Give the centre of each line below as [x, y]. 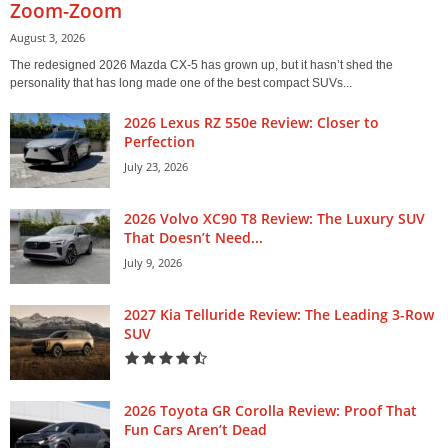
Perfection [159, 142]
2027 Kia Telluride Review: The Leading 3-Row [279, 315]
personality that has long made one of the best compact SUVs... [181, 83]
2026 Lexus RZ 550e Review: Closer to [251, 123]
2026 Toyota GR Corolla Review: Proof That [270, 411]
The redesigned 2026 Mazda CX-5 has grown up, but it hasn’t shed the [201, 65]
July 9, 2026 [153, 263]
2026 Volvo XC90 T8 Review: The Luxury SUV [274, 219]
